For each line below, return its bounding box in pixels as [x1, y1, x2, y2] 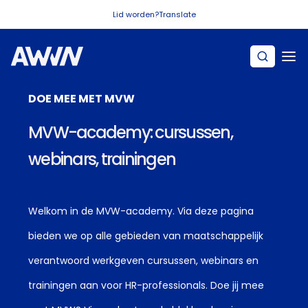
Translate [158, 9, 196, 20]
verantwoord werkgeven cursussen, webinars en [28, 254, 258, 267]
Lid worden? [112, 9, 159, 20]
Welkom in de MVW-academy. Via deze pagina [28, 204, 254, 218]
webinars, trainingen [28, 148, 176, 170]
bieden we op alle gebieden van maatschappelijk [28, 229, 263, 243]
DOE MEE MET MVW [28, 91, 135, 107]
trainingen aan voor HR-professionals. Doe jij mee [28, 278, 264, 292]
